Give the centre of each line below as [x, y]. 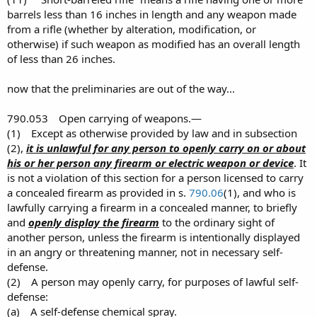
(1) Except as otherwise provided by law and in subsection [152, 133]
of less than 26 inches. [61, 59]
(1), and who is [260, 192]
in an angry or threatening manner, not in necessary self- [145, 252]
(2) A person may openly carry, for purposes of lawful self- [153, 282]
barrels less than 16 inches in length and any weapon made [152, 14]
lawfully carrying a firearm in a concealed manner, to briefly [152, 207]
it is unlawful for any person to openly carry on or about [166, 148]
